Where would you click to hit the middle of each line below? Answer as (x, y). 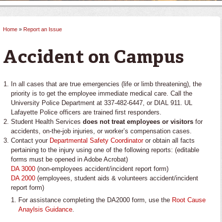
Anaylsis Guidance (46, 209)
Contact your (30, 140)
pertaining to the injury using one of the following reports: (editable (105, 150)
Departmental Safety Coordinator (96, 140)
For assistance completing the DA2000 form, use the (95, 200)
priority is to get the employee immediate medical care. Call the (101, 93)
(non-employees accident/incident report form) (103, 168)
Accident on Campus (93, 58)
